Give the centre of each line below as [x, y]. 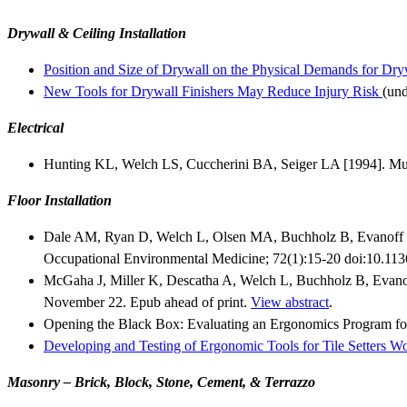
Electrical [35, 128]
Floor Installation [60, 201]
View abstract [290, 303]
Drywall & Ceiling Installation [97, 34]
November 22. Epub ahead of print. [147, 303]
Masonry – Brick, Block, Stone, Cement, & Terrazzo [161, 382]
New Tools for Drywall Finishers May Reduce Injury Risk [213, 92]
